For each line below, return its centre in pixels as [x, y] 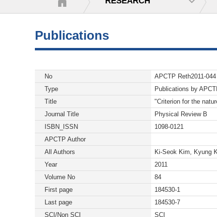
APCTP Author [65, 139]
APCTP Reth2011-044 [185, 76]
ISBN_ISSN [61, 127]
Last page [58, 202]
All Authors [60, 152]
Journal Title [62, 114]
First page [59, 190]
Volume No [60, 177]
